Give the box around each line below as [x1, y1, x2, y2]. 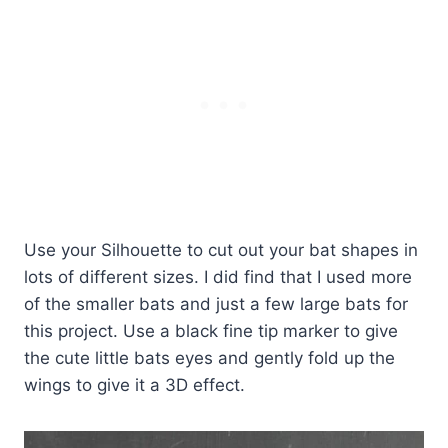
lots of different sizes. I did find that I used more [24, 267, 412, 288]
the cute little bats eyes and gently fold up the [24, 348, 395, 369]
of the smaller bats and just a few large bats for [24, 294, 408, 315]
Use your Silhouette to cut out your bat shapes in [24, 240, 418, 261]
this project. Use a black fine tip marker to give [24, 321, 398, 342]
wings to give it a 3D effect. [24, 375, 245, 396]
